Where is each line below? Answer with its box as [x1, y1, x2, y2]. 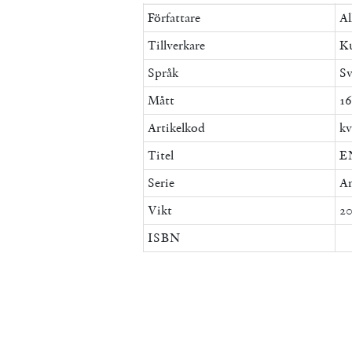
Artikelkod [148, 119, 205, 136]
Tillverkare [148, 36, 205, 53]
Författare [148, 9, 200, 26]
